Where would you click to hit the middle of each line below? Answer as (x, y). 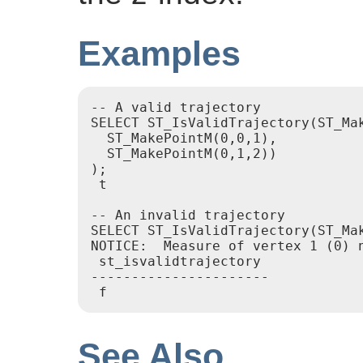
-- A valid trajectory (176, 108)
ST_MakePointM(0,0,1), (184, 139)
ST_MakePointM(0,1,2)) (184, 154)
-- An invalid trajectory (188, 216)
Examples (159, 54)
